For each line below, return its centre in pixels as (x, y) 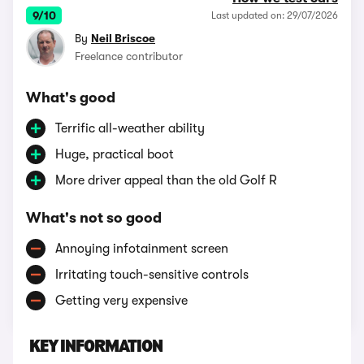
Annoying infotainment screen (142, 249)
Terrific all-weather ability (130, 128)
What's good (71, 97)
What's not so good (94, 218)
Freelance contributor (129, 56)
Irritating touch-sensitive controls (152, 275)
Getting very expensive (121, 301)
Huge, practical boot (115, 154)
